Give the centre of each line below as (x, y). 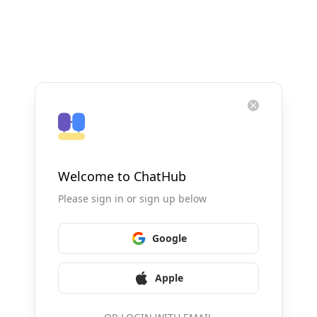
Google (169, 238)
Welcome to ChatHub (122, 176)
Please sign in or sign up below (132, 198)
